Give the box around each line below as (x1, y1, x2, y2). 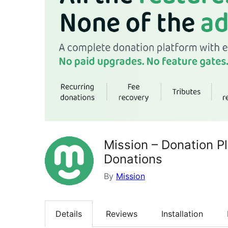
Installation (161, 208, 203, 219)
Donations (104, 151, 162, 166)
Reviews (106, 208, 137, 219)
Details (55, 208, 82, 219)
